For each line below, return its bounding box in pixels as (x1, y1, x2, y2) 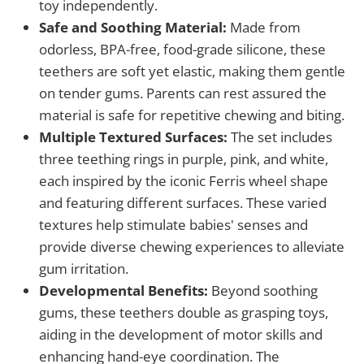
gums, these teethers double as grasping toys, (39, 303, 328, 323)
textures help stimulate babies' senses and (39, 215, 308, 235)
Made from (227, 18, 301, 37)
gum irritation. (39, 259, 128, 279)
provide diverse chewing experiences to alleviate (39, 237, 344, 257)
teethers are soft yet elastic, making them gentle (39, 62, 345, 81)
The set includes (227, 128, 332, 147)
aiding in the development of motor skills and (39, 325, 323, 344)
